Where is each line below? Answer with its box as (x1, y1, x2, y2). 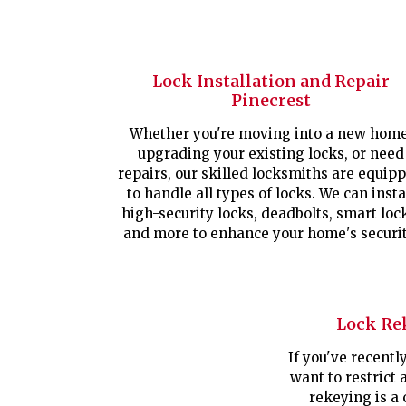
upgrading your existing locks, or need (137, 145, 404, 162)
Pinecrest (230, 90, 311, 111)
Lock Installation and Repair (151, 71, 390, 92)
